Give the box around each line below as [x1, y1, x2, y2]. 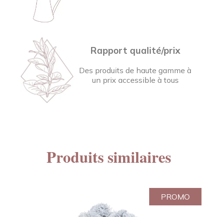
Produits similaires [46, 145, 171, 169]
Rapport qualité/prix [90, 44, 180, 56]
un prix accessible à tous [92, 75, 179, 85]
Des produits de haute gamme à [79, 65, 192, 75]
